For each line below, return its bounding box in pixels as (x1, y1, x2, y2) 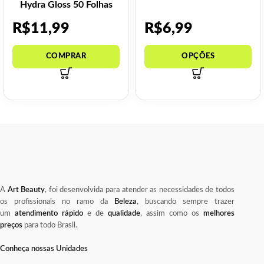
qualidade (108, 209, 140, 217)
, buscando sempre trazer (137, 197, 235, 206)
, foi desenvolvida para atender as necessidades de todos (45, 186, 235, 194)
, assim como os (140, 209, 203, 217)
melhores (203, 209, 235, 217)
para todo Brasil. (22, 221, 77, 229)
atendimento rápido (15, 209, 83, 217)
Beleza (114, 197, 137, 206)
